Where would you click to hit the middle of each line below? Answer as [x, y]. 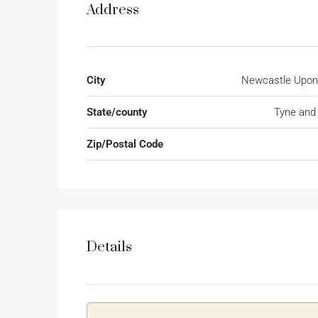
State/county [117, 113]
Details [109, 247]
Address [113, 11]
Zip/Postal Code [125, 144]
